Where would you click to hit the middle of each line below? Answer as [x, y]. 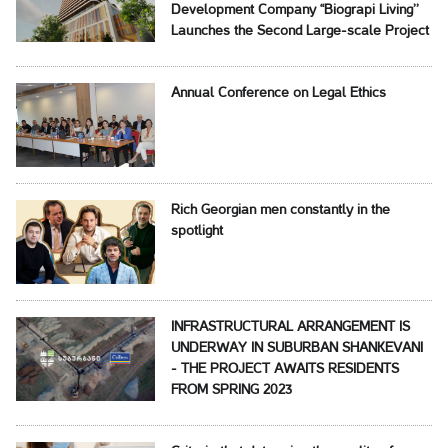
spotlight [196, 231]
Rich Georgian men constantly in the [280, 210]
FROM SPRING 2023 [231, 390]
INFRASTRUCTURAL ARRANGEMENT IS [290, 327]
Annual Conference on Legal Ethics [278, 93]
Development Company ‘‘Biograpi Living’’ [294, 10]
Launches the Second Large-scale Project [299, 31]
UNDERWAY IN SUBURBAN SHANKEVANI [296, 348]
